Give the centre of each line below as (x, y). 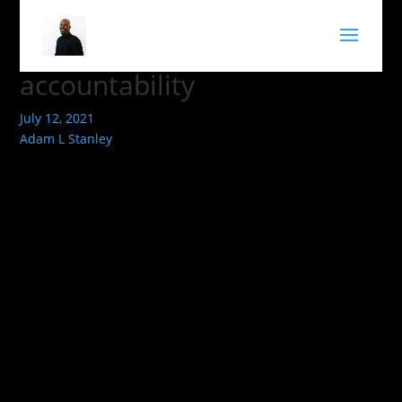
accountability (108, 85)
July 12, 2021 (57, 118)
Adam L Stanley (66, 139)
